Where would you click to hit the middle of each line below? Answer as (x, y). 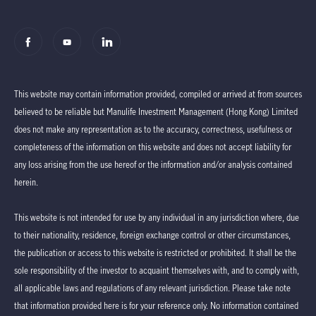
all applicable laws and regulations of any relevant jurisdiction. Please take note (152, 288)
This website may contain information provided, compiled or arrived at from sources (158, 94)
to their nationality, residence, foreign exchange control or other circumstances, (152, 235)
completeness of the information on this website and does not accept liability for (153, 147)
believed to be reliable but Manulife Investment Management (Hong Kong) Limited (156, 111)
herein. (26, 182)
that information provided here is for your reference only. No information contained (156, 305)
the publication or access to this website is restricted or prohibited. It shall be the (155, 253)
